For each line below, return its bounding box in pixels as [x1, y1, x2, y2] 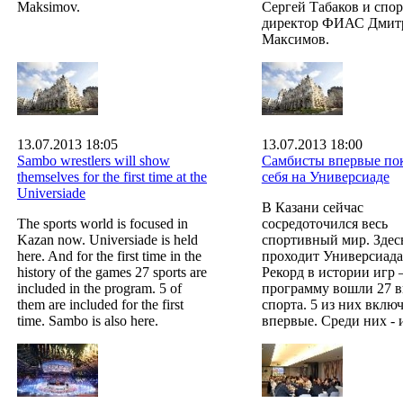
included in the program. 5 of [17, 280, 182, 296]
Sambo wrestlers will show [17, 152, 170, 168]
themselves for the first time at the [17, 168, 207, 184]
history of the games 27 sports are [17, 264, 207, 280]
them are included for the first [17, 296, 184, 312]
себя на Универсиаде [261, 168, 390, 184]
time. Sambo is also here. [17, 312, 158, 328]
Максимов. [261, 31, 329, 47]
